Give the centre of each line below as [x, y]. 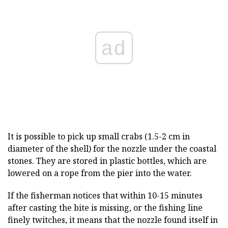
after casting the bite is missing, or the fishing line [105, 208]
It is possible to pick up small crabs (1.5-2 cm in [99, 137]
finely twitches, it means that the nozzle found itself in [113, 220]
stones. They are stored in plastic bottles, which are [107, 161]
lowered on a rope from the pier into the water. [100, 173]
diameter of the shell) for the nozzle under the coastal [112, 149]
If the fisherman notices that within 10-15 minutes [105, 196]
